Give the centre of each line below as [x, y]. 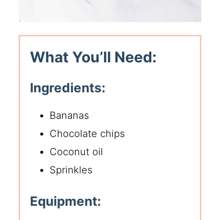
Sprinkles [71, 170]
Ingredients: [68, 87]
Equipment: [66, 201]
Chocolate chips [87, 133]
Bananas [69, 115]
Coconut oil [77, 151]
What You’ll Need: [94, 57]
